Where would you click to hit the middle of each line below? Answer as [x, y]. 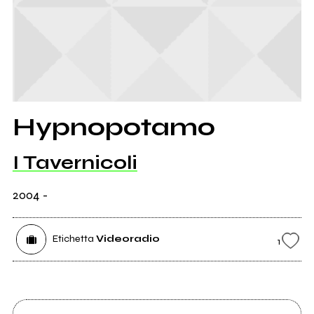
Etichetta [73, 239]
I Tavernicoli [75, 163]
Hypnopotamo [114, 128]
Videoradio [128, 239]
